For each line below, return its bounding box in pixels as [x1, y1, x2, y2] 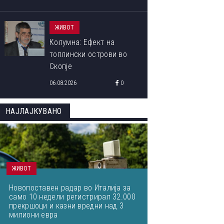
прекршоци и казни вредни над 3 [9, 201, 124, 210]
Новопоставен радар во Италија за [9, 183, 131, 192]
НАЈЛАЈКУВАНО [5, 106, 62, 116]
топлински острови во [49, 49, 127, 59]
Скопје [49, 61, 72, 71]
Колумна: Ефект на [49, 37, 115, 47]
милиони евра [9, 210, 58, 219]
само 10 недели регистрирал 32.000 [9, 192, 135, 201]
